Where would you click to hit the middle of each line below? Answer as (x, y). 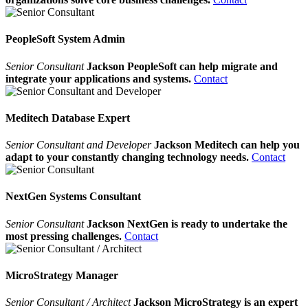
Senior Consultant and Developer (80, 145)
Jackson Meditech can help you (227, 145)
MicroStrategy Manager (62, 275)
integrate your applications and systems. (98, 78)
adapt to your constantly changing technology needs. (129, 157)
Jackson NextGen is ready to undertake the (187, 223)
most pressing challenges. (64, 236)
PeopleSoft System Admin (65, 39)
